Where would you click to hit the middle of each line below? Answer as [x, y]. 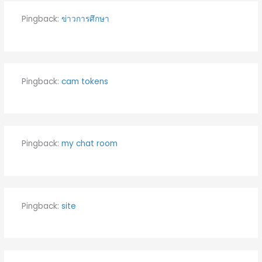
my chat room [89, 144]
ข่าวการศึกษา [85, 19]
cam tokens [85, 81]
